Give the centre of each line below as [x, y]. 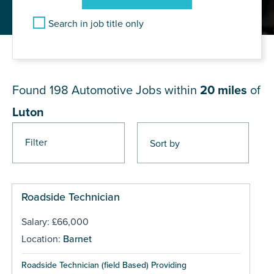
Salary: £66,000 [55, 222]
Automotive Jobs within [136, 90]
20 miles [224, 90]
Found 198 [42, 90]
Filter [36, 142]
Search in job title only [96, 24]
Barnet [77, 239]
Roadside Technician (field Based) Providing [104, 265]
